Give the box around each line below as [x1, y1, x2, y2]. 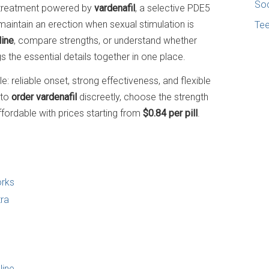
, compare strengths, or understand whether [14, 34, 197, 46]
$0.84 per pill [143, 107, 198, 119]
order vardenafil [11, 91, 77, 103]
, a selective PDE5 [135, 2, 210, 14]
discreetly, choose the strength [77, 91, 208, 103]
